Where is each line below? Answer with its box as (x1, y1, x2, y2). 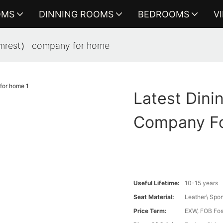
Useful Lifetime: (133, 179, 180, 187)
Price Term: (133, 207, 167, 215)
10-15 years (185, 179, 219, 187)
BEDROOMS (137, 8, 189, 19)
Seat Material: (133, 193, 175, 201)
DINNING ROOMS (38, 8, 113, 19)
